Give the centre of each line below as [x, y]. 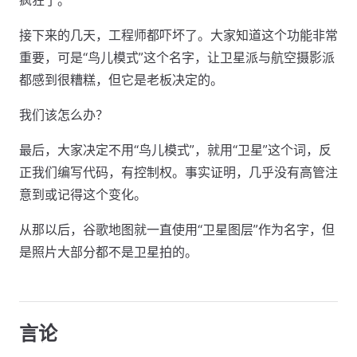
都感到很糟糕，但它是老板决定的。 [121, 80]
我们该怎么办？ [64, 115]
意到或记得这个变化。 [83, 194]
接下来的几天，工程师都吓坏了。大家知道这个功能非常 [178, 35]
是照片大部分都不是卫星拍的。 [108, 252]
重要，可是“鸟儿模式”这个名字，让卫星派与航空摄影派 [177, 57]
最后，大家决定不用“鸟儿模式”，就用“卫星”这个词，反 [175, 150]
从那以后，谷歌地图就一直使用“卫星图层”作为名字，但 [177, 229]
